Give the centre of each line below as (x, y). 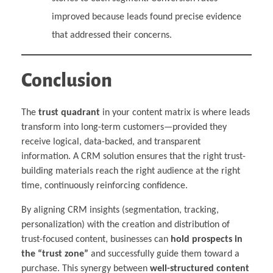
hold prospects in (207, 240)
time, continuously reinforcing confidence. (105, 186)
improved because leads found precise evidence (146, 17)
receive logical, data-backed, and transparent (111, 142)
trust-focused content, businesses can (96, 240)
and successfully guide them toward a (164, 254)
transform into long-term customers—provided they (124, 128)
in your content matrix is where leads (175, 113)
